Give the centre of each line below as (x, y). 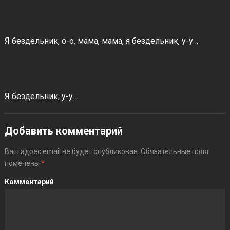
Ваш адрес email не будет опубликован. (72, 151)
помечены (23, 163)
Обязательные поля (174, 151)
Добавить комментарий (63, 131)
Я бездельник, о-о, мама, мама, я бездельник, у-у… (101, 41)
